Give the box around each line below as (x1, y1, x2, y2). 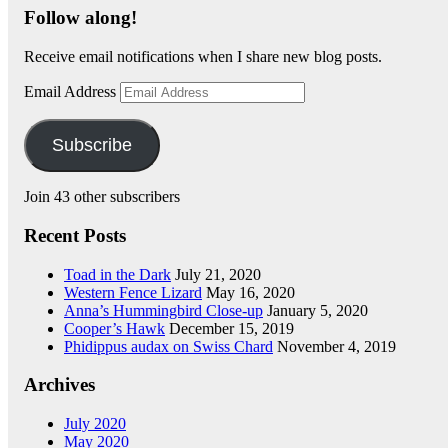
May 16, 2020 (206, 283, 295, 301)
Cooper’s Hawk (64, 319, 165, 337)
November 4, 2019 (277, 337, 396, 355)
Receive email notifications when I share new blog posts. (24, 48, 382, 66)
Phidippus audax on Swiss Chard (64, 337, 273, 355)
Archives (24, 374, 95, 396)
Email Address (24, 83, 120, 101)
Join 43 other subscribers (24, 188, 180, 206)
